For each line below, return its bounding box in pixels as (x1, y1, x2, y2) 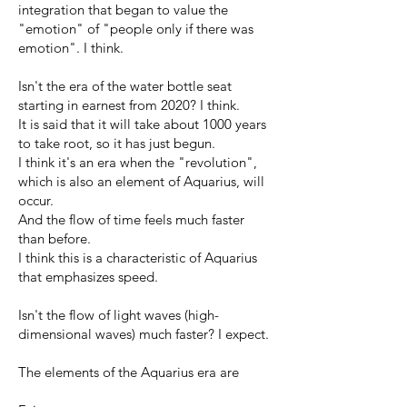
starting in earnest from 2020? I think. (18, 95, 240, 114)
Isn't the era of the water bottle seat (18, 76, 232, 94)
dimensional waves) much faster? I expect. (18, 324, 269, 342)
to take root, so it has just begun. (18, 134, 215, 152)
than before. (18, 229, 91, 247)
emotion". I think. (18, 38, 124, 56)
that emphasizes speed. (18, 267, 158, 285)
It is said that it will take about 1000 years (18, 114, 266, 133)
